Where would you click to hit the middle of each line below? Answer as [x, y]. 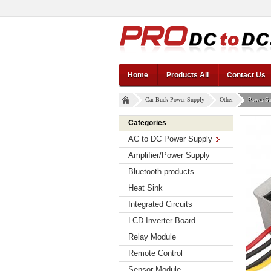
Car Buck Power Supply [175, 100]
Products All [188, 75]
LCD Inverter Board [162, 220]
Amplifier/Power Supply [169, 155]
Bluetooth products [161, 171]
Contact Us [246, 75]
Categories [147, 123]
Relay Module [152, 237]
